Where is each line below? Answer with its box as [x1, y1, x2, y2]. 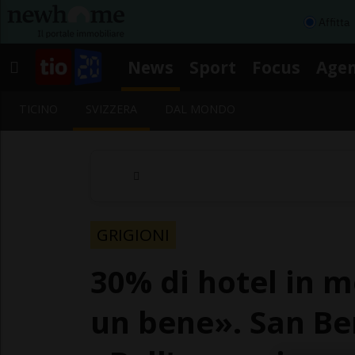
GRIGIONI [97, 223, 170, 246]
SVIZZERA [86, 101, 138, 116]
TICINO [19, 101, 58, 116]
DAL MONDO [165, 101, 236, 116]
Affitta [319, 14, 349, 29]
